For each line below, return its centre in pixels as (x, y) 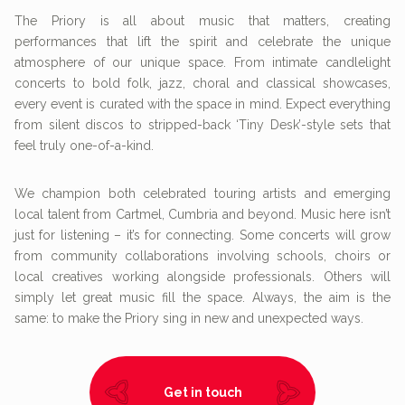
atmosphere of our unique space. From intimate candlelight (202, 63)
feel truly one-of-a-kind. (88, 146)
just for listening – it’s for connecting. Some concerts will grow (202, 235)
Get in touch (202, 392)
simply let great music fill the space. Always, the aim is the (202, 298)
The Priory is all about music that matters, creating (202, 21)
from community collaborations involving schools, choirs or (202, 256)
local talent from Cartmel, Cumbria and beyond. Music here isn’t (202, 215)
